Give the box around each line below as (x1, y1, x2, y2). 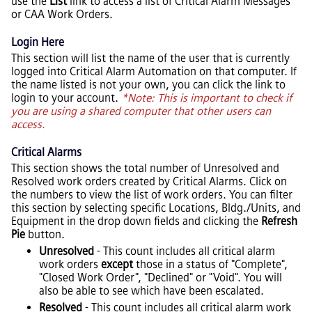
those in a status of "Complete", (136, 258, 288, 272)
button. (25, 228, 65, 242)
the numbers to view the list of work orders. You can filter (11, 188, 292, 202)
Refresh (261, 214, 297, 228)
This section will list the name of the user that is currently (11, 51, 290, 65)
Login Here (11, 35, 64, 49)
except (101, 258, 136, 272)
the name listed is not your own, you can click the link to (11, 77, 286, 91)
